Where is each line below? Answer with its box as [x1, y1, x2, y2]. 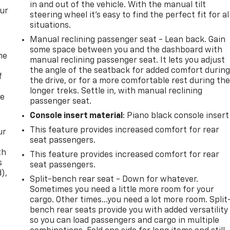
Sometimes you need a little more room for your [30, 185, 215, 194]
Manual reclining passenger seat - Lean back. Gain [30, 35, 226, 44]
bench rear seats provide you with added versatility [30, 206, 228, 215]
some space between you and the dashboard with [30, 46, 223, 54]
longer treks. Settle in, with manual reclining [30, 87, 203, 95]
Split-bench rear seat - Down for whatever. [30, 175, 199, 184]
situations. [30, 21, 71, 30]
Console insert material [30, 111, 123, 120]
